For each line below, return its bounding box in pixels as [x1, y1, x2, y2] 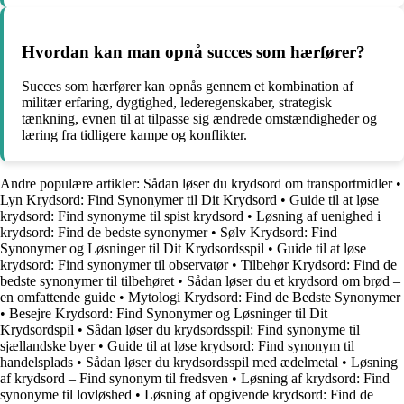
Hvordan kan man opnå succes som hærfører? [22, 41, 365, 61]
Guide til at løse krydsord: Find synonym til [107, 338, 354, 354]
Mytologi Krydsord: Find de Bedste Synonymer [128, 289, 400, 306]
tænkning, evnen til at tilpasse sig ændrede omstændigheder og [22, 111, 377, 127]
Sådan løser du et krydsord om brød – [187, 273, 400, 289]
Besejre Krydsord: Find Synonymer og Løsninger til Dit [9, 306, 327, 322]
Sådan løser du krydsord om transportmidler [143, 176, 392, 192]
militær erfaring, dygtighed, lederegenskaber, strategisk [22, 95, 332, 111]
